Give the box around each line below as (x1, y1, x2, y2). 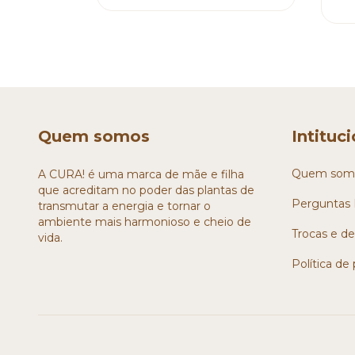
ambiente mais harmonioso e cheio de (38, 215, 251, 230)
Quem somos (38, 126, 150, 146)
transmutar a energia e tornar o (38, 199, 211, 214)
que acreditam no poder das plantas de (38, 183, 254, 198)
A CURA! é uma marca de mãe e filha (38, 167, 244, 182)
